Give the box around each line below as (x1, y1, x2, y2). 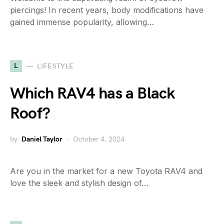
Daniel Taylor (21, 135, 62, 143)
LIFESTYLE (37, 61, 74, 70)
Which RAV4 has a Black (10, 84, 175, 103)
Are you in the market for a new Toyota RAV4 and (10, 166, 202, 176)
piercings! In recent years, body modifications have (10, 5, 203, 15)
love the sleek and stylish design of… (10, 178, 148, 188)
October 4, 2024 (73, 135, 124, 143)
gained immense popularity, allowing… (10, 17, 154, 27)
